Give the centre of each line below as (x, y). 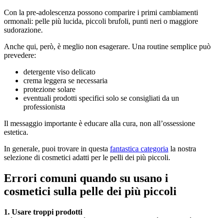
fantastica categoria (139, 149)
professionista (44, 107)
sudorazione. (23, 30)
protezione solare (49, 90)
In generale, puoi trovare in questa (57, 149)
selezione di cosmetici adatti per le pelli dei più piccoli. (87, 158)
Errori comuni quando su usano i (86, 178)
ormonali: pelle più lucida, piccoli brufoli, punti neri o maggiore (101, 21)
